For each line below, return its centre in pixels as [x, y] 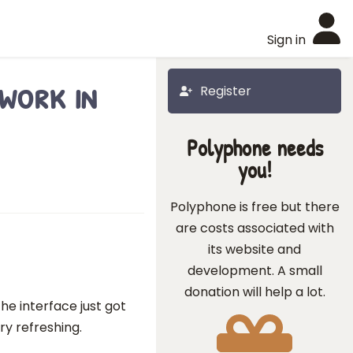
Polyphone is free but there [255, 207]
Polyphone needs [255, 148]
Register [226, 91]
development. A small [255, 271]
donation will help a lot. [255, 292]
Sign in [286, 40]
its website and [255, 249]
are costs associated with [255, 228]
